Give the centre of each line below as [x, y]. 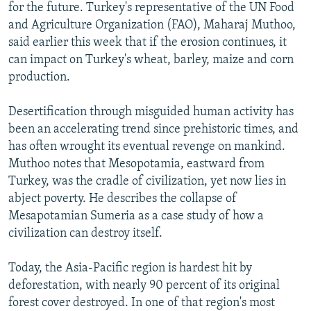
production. [39, 77]
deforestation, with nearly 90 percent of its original [144, 285]
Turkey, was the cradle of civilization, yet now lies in [147, 181]
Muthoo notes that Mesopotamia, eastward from [136, 164]
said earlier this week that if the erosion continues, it [148, 42]
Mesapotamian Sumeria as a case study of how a [136, 216]
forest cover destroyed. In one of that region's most [142, 303]
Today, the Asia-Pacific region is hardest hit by [130, 268]
